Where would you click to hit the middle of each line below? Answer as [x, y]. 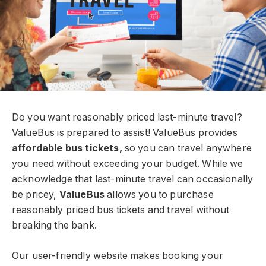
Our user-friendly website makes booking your [118, 255]
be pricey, [36, 195]
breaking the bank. [54, 226]
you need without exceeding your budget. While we [128, 164]
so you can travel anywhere [187, 148]
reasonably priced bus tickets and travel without [121, 210]
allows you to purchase [159, 195]
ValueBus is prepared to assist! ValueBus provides [125, 133]
